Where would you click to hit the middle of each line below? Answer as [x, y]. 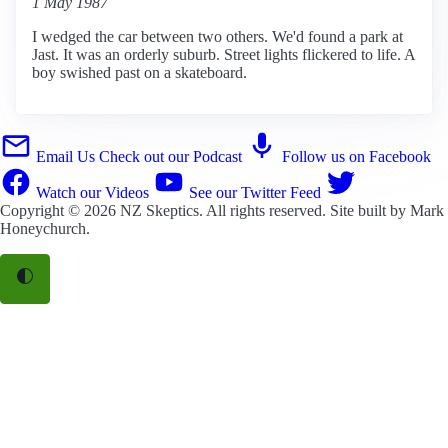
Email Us [65, 156]
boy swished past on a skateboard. [139, 72]
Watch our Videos [92, 192]
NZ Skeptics [159, 210]
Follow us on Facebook [356, 156]
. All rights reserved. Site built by [304, 210]
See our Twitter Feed [255, 192]
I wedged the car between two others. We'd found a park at [217, 36]
